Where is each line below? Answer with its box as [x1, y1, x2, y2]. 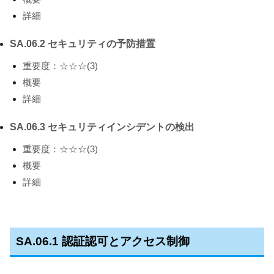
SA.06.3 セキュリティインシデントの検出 [10, 122, 194, 133]
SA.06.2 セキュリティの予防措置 [10, 39, 155, 50]
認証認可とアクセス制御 [61, 234, 190, 248]
